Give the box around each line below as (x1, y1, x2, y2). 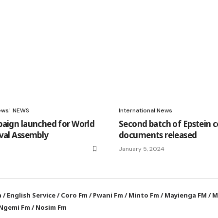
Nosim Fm (34, 202, 67, 212)
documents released (119, 129, 197, 141)
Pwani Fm (93, 190, 124, 200)
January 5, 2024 (119, 145, 164, 153)
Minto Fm (128, 190, 160, 200)
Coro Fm (61, 190, 88, 200)
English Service (7, 190, 56, 200)
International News (119, 106, 172, 114)
